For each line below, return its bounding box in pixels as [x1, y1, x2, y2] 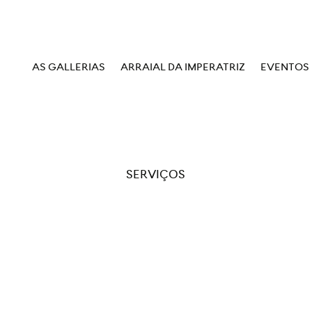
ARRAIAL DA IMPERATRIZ [120, 62, 246, 73]
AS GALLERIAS [32, 62, 106, 73]
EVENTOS [260, 62, 310, 73]
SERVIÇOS [126, 169, 186, 182]
